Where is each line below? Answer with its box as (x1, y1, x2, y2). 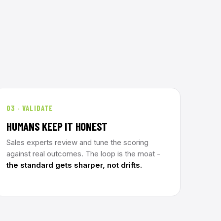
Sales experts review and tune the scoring (6, 138, 148, 147)
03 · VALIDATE (6, 104, 53, 112)
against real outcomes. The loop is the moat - (6, 149, 160, 158)
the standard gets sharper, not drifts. (6, 160, 142, 170)
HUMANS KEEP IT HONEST (6, 119, 108, 133)
